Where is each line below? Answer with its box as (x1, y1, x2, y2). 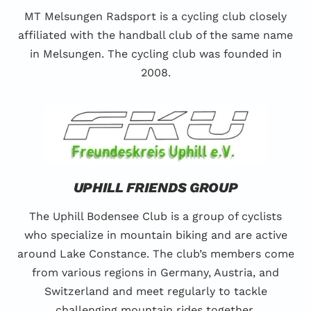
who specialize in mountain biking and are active (24, 228, 287, 242)
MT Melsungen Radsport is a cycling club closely (24, 10, 287, 24)
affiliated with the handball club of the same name (18, 28, 293, 42)
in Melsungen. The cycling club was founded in (29, 47, 282, 61)
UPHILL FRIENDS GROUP (73, 179, 238, 196)
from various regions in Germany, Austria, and (32, 266, 279, 280)
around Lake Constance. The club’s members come (17, 247, 294, 261)
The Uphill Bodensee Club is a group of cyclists (29, 210, 282, 224)
